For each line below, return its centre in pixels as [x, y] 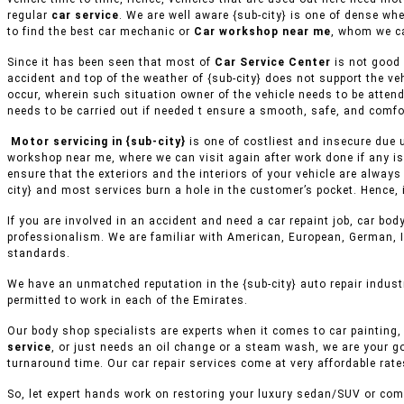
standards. [39, 254]
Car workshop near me [262, 32]
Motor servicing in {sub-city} [96, 142]
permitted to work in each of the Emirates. [128, 301]
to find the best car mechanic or [101, 32]
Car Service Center [273, 63]
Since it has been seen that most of [111, 63]
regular [29, 16]
